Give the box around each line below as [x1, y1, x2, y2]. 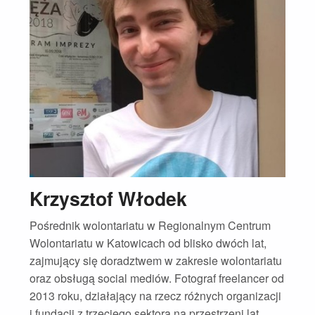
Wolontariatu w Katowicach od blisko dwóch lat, [29, 234, 266, 251]
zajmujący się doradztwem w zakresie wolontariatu [29, 252, 282, 269]
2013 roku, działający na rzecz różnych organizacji [29, 287, 281, 304]
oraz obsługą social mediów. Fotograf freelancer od [29, 269, 284, 286]
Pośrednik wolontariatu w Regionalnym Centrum [29, 217, 271, 233]
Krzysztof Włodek [29, 184, 187, 212]
